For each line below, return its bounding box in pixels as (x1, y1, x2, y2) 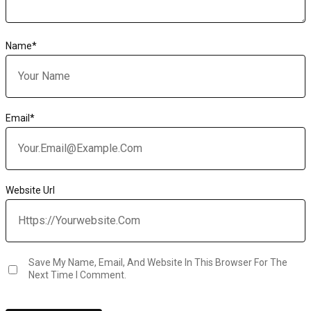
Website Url (6, 184, 55, 196)
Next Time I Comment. (28, 269, 126, 280)
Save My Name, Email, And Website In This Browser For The (28, 256, 287, 268)
